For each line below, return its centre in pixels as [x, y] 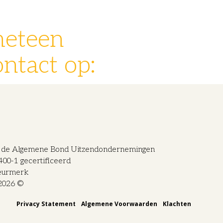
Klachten [177, 204]
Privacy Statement [46, 204]
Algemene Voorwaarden [119, 204]
